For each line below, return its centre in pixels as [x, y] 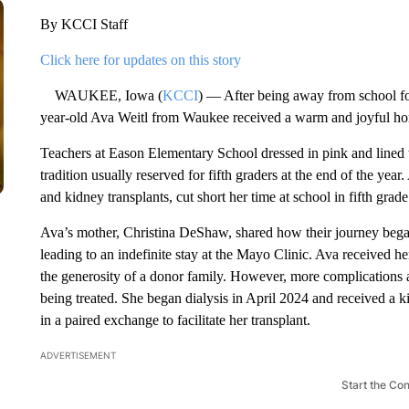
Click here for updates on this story [140, 60]
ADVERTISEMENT [78, 355]
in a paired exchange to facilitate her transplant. [175, 320]
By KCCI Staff [84, 24]
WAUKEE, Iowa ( [101, 95]
